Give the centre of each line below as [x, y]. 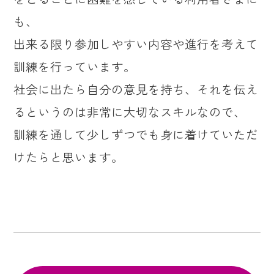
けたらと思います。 [69, 157]
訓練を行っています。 [75, 66]
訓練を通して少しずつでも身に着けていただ [136, 134]
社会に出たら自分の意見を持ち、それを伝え [136, 89]
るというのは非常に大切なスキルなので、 [130, 111]
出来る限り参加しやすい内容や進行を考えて [136, 43]
